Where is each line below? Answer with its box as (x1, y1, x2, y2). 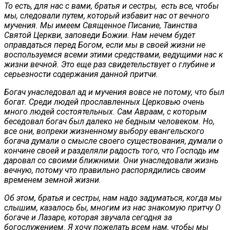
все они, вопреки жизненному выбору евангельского (4, 126, 204, 136)
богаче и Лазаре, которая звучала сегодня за (4, 212, 172, 222)
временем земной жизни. (4, 175, 101, 185)
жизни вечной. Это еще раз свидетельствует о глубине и (4, 59, 215, 69)
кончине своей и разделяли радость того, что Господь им (4, 145, 219, 156)
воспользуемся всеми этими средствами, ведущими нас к (4, 49, 223, 60)
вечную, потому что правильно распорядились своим (4, 165, 206, 175)
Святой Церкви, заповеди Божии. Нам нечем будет (4, 30, 195, 40)
